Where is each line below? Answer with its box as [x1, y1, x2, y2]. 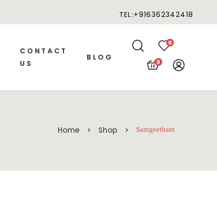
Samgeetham [136, 125, 175, 135]
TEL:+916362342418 [119, 10, 194, 19]
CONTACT [20, 46, 67, 56]
